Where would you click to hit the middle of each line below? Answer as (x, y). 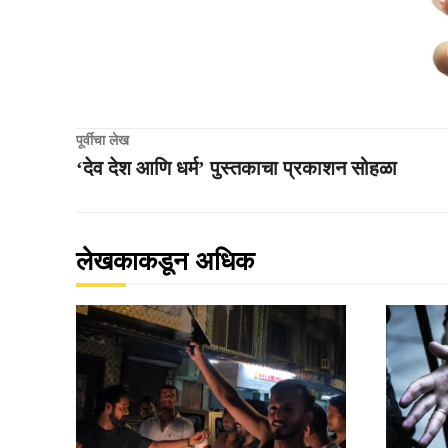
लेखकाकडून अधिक (165, 261)
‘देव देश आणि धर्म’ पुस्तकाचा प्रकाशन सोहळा (236, 167)
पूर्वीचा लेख (102, 140)
